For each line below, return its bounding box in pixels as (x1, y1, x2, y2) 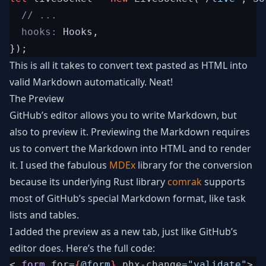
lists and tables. (9, 208, 79, 221)
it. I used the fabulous (9, 159, 109, 172)
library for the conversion (135, 159, 252, 172)
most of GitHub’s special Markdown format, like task (9, 192, 246, 205)
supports (202, 175, 245, 188)
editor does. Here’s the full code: (9, 242, 155, 255)
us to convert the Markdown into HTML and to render (9, 142, 251, 155)
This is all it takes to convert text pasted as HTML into (9, 59, 248, 72)
